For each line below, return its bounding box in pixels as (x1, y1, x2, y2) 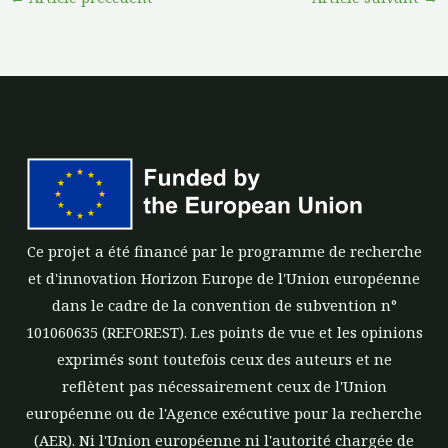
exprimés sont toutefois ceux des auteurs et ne (56, 348, 392, 369)
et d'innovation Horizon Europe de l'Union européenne (28, 267, 420, 288)
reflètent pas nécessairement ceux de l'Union (61, 375, 387, 396)
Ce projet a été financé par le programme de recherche (26, 240, 422, 261)
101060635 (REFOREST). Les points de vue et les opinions (25, 321, 423, 342)
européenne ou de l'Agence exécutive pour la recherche (26, 402, 422, 423)
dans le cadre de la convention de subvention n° (51, 294, 397, 315)
